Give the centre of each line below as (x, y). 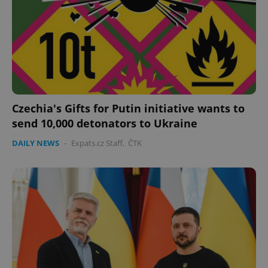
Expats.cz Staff (97, 143)
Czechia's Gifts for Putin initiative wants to (128, 108)
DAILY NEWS (36, 143)
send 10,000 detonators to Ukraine (105, 123)
